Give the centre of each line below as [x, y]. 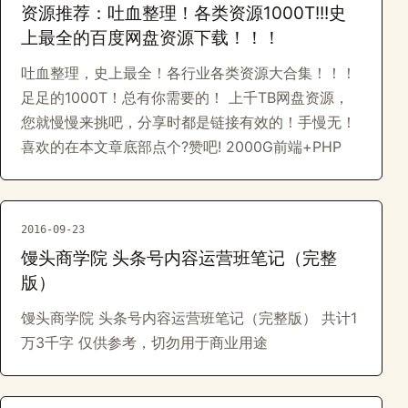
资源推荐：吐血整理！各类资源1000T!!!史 [184, 13]
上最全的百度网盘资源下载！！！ [151, 38]
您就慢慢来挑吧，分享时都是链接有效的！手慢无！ [189, 122]
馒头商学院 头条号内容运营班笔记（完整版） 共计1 [189, 318]
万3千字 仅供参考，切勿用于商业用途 [144, 342]
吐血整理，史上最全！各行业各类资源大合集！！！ [189, 73]
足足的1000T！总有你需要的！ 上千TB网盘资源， [185, 97]
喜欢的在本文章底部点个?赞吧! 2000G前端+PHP [181, 147]
